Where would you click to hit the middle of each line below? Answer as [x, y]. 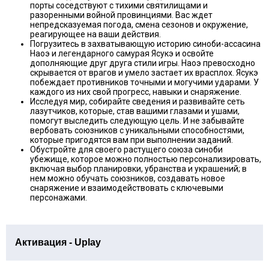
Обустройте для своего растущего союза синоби [126, 149]
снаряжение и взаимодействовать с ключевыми [127, 188]
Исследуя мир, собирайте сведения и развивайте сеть [138, 101]
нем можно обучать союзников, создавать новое [128, 178]
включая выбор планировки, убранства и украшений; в [138, 168]
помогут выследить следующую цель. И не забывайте [137, 120]
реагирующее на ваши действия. [95, 34]
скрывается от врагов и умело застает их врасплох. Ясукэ [144, 72]
